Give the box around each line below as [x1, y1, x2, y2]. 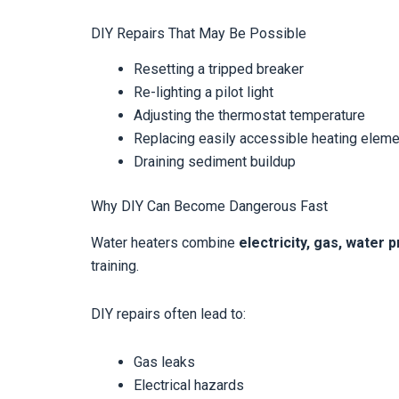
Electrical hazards [134, 377, 244, 395]
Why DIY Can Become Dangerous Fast [91, 198, 328, 216]
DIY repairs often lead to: [91, 305, 246, 323]
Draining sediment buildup [134, 153, 296, 171]
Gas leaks [134, 354, 195, 371]
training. [91, 257, 139, 275]
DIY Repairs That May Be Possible [91, 24, 306, 42]
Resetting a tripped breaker [134, 61, 304, 78]
